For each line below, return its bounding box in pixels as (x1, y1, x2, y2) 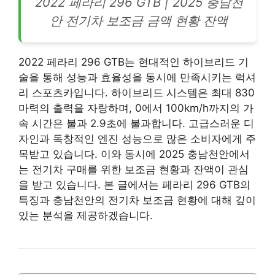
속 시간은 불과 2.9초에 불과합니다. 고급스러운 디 (18, 117, 254, 130)
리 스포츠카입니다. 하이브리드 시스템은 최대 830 (18, 86, 255, 99)
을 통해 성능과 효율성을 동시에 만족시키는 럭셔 (29, 71, 256, 83)
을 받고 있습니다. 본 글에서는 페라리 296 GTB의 (18, 178, 250, 191)
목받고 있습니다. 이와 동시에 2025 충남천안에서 (18, 147, 250, 160)
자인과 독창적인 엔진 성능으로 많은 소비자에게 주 (18, 132, 256, 145)
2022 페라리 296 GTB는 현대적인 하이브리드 (18, 55, 238, 68)
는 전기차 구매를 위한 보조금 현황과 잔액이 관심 (18, 163, 249, 176)
